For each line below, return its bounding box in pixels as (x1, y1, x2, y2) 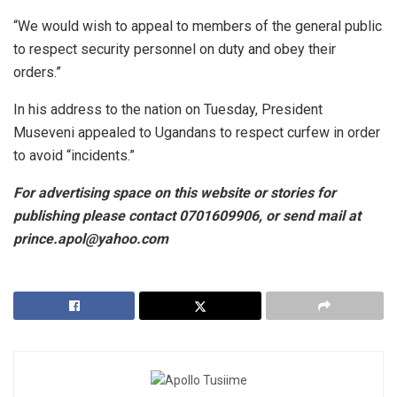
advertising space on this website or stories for (38, 183, 336, 201)
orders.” (13, 63, 61, 81)
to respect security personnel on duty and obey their (13, 40, 336, 58)
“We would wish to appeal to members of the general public (13, 17, 382, 35)
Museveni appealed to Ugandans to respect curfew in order (13, 123, 380, 141)
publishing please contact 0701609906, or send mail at (13, 206, 361, 224)
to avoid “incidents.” (13, 146, 135, 164)
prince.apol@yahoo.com (13, 230, 168, 247)
